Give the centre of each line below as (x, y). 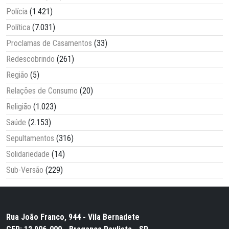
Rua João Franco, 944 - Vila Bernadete (73, 217)
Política (18, 27)
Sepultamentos (30, 138)
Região (17, 75)
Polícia (17, 11)
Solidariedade (28, 154)
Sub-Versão (25, 170)
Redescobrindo (30, 59)
